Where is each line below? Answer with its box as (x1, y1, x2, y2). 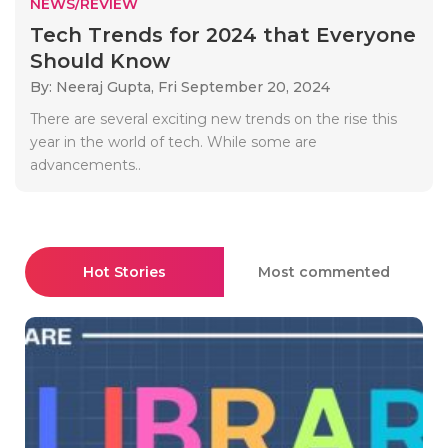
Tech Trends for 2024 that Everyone (30, 22, 416, 47)
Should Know (30, 48, 170, 73)
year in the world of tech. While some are (30, 132, 317, 151)
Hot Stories (83, 262, 166, 281)
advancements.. (30, 155, 141, 174)
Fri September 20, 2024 (158, 77, 330, 96)
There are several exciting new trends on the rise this (30, 109, 397, 128)
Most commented (257, 262, 390, 281)
